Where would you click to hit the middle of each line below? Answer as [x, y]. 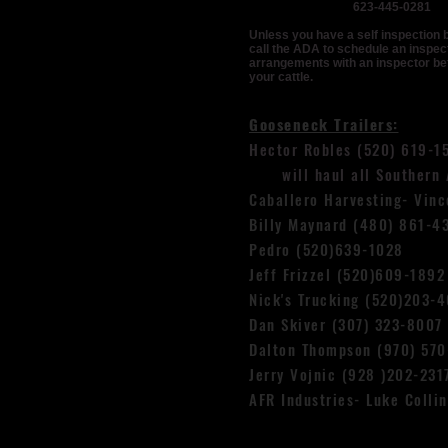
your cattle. [281, 77]
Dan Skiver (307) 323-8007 [346, 324]
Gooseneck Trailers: [324, 124]
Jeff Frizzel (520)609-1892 [347, 274]
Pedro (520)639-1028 [326, 249]
